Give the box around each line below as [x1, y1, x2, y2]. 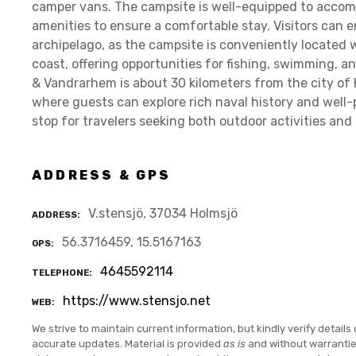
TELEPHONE [32, 268, 89, 279]
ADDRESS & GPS [32, 167, 172, 183]
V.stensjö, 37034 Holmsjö [88, 205, 238, 221]
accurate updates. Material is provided [32, 337, 223, 350]
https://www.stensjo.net [63, 292, 211, 308]
